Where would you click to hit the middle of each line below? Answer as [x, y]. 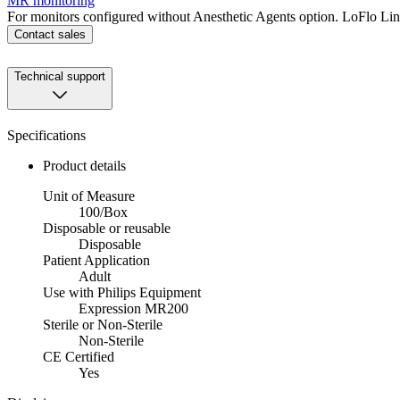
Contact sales [50, 35]
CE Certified [79, 357]
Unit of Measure [89, 196]
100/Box [103, 212]
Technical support [60, 77]
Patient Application [96, 261]
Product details [84, 166]
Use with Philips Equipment [122, 293]
